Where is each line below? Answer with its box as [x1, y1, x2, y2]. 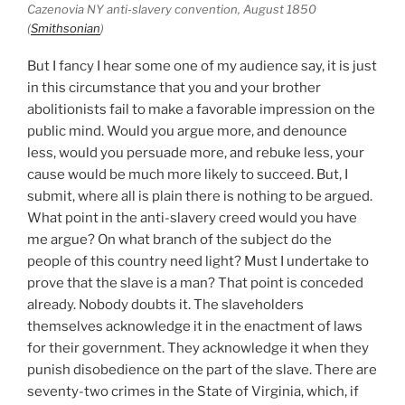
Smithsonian [31, 20, 100, 35]
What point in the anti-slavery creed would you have [27, 210, 357, 227]
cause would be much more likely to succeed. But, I [27, 166, 348, 184]
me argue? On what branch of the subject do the [27, 231, 332, 249]
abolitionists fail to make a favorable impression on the [27, 101, 375, 118]
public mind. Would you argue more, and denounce [27, 123, 347, 140]
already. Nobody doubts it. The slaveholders [27, 297, 304, 314]
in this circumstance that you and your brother [27, 80, 321, 97]
